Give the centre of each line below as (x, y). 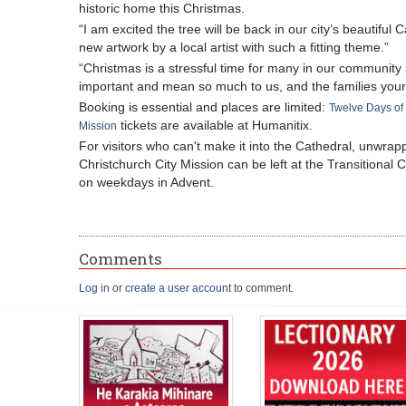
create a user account (178, 288)
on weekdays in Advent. (146, 182)
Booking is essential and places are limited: (204, 107)
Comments (121, 259)
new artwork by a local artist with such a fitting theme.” (234, 47)
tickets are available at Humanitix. (215, 125)
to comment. (262, 288)
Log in (94, 288)
